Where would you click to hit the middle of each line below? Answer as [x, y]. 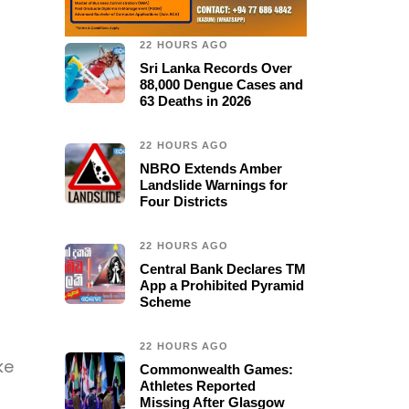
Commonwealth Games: [217, 369]
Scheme [166, 302]
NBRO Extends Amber [211, 168]
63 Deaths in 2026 [196, 101]
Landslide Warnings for [214, 185]
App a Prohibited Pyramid [222, 285]
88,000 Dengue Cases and [222, 84]
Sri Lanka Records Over [216, 68]
